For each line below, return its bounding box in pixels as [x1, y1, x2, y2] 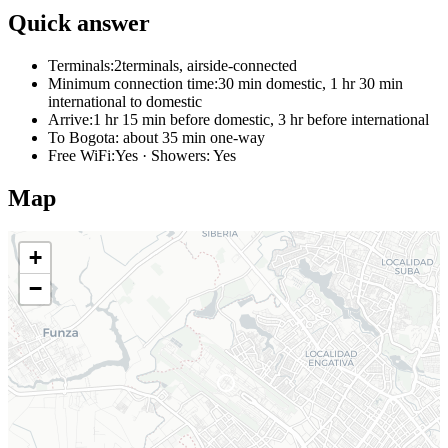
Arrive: [48, 110, 93, 128]
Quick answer [8, 9, 150, 36]
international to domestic [48, 92, 202, 110]
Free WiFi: [48, 146, 115, 164]
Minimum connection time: [48, 74, 218, 92]
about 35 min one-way [119, 128, 265, 146]
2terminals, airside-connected [114, 56, 297, 74]
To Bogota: [48, 128, 119, 146]
